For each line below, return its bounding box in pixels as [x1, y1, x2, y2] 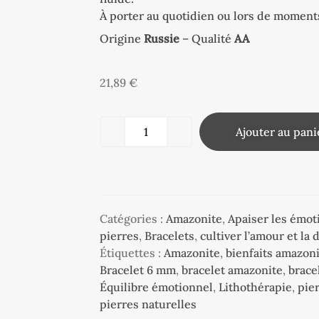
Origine [100, 31, 145, 46]
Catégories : [100, 211, 167, 226]
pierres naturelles [100, 296, 197, 311]
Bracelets [145, 228, 195, 243]
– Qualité [179, 31, 235, 46]
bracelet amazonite [182, 262, 283, 277]
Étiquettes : [100, 245, 164, 260]
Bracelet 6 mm [100, 262, 177, 277]
